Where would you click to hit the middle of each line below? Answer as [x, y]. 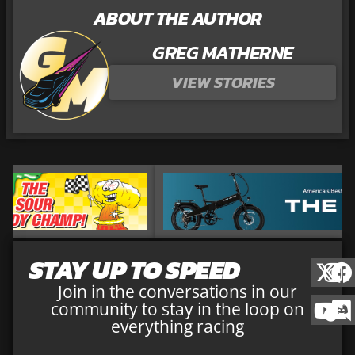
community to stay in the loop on [177, 309]
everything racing [177, 326]
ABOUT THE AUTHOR [177, 18]
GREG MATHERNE [223, 52]
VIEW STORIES [223, 82]
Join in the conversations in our [177, 291]
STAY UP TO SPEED [134, 270]
